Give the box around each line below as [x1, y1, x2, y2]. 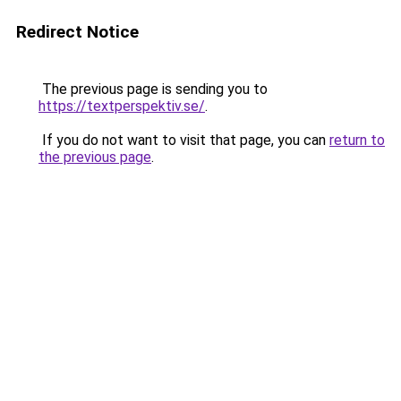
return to [329, 132, 385, 149]
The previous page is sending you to [38, 81, 268, 98]
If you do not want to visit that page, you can [38, 132, 329, 149]
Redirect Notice [16, 21, 139, 42]
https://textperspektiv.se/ [38, 98, 205, 115]
